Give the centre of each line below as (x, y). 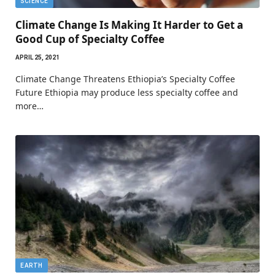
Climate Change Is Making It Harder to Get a (129, 25)
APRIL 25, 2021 (37, 57)
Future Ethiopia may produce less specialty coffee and (127, 92)
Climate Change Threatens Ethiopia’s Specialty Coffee (125, 79)
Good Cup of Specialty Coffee (90, 39)
